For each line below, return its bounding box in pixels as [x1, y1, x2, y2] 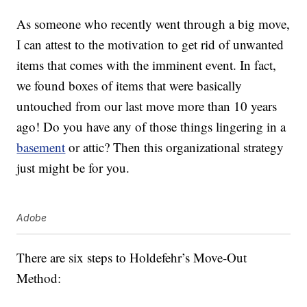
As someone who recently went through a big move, [16, 15, 291, 33]
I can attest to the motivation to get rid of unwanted [16, 36, 284, 53]
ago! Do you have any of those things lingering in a [16, 118, 286, 136]
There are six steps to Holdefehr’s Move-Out [16, 249, 247, 267]
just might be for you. [16, 159, 130, 177]
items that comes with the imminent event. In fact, [16, 56, 277, 74]
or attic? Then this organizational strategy [65, 138, 284, 156]
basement [16, 138, 66, 156]
